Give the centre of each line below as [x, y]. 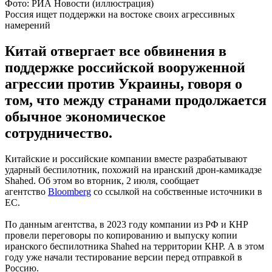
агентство [26, 191]
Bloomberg [70, 191]
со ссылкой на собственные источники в [177, 191]
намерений [28, 25]
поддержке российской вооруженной [125, 67]
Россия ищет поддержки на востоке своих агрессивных [120, 14]
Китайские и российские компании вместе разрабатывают [126, 158]
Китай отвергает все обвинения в [116, 51]
